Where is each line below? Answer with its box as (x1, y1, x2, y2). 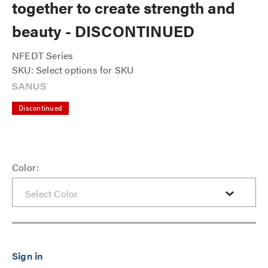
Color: (12, 160, 39, 174)
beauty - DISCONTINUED (12, 20, 194, 42)
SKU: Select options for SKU (12, 63, 134, 77)
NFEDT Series (12, 48, 74, 62)
